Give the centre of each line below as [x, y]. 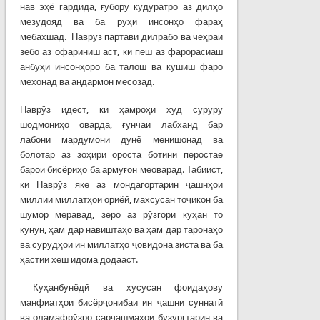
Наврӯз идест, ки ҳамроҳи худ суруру [121, 109]
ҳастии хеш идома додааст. [79, 259]
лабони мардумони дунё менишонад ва [121, 139]
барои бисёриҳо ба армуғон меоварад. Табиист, [121, 169]
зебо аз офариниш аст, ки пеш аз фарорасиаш [121, 51]
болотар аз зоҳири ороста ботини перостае [121, 154]
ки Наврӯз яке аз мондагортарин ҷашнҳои [121, 184]
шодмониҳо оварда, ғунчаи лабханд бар [121, 124]
